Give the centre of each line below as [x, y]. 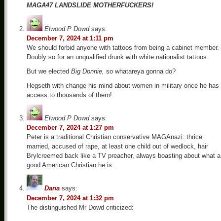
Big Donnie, [88, 71]
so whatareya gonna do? [140, 71]
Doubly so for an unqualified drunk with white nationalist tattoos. [118, 57]
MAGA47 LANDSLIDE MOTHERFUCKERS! [90, 5]
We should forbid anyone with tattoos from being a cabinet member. [123, 47]
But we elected [49, 71]
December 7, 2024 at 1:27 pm [70, 127]
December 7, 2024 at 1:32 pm [70, 198]
